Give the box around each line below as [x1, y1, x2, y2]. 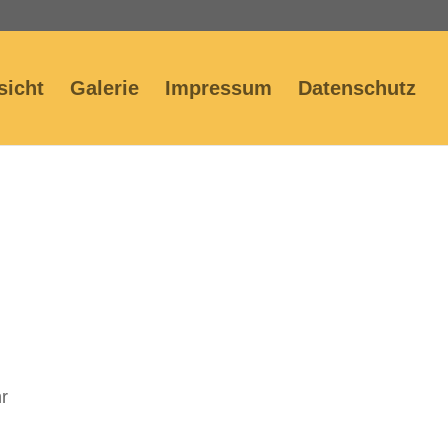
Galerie [70, 77, 139, 99]
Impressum [165, 77, 272, 99]
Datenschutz [298, 77, 416, 99]
